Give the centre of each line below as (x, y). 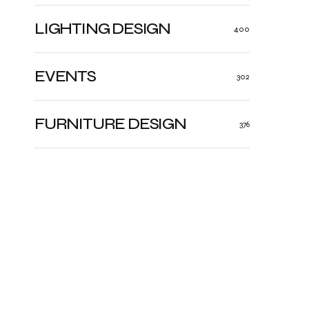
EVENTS (65, 76)
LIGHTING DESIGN (102, 29)
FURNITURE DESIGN (110, 124)
